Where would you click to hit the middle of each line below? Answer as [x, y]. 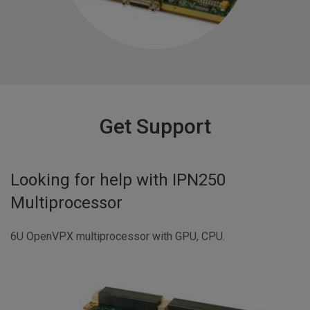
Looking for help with [89, 180]
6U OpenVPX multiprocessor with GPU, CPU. [118, 236]
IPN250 [199, 180]
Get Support [155, 126]
